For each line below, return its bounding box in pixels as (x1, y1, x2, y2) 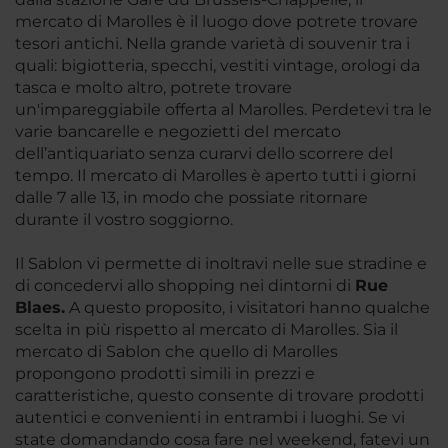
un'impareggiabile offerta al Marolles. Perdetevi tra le (15, 99, 432, 119)
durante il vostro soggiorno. (15, 209, 233, 229)
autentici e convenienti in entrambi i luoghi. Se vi (15, 407, 405, 427)
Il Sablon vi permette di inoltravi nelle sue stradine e (15, 253, 427, 273)
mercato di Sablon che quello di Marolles (15, 341, 338, 361)
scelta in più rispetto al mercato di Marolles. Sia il (15, 319, 398, 339)
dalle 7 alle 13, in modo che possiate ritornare (15, 187, 368, 207)
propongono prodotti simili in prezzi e (15, 363, 315, 383)
